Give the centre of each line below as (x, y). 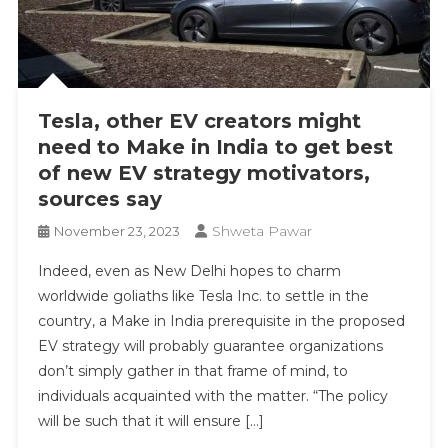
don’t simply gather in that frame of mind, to (193, 371)
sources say (100, 199)
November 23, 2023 (117, 231)
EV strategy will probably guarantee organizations (211, 346)
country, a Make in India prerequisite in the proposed (222, 321)
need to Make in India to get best (216, 147)
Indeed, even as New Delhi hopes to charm (190, 271)
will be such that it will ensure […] (151, 421)
